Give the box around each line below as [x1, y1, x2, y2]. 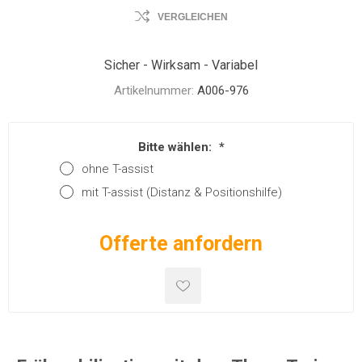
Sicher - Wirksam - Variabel [104, 57, 258, 73]
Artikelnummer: [113, 83, 194, 98]
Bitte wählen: [137, 140, 215, 155]
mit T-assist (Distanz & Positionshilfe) [82, 185, 282, 200]
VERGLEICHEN [157, 11, 228, 23]
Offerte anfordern [99, 232, 263, 256]
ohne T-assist [82, 162, 154, 177]
